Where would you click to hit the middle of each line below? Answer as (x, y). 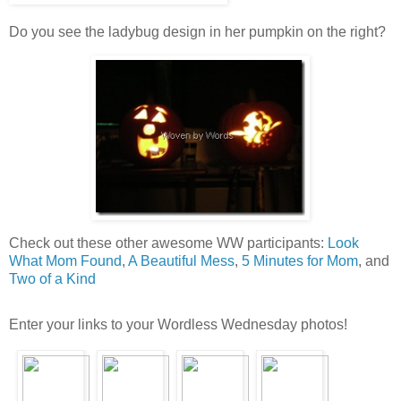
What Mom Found (65, 260)
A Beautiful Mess (181, 260)
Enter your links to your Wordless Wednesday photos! (178, 325)
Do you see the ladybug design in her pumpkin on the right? (197, 32)
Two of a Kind (52, 278)
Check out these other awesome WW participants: (168, 243)
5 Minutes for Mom (300, 260)
